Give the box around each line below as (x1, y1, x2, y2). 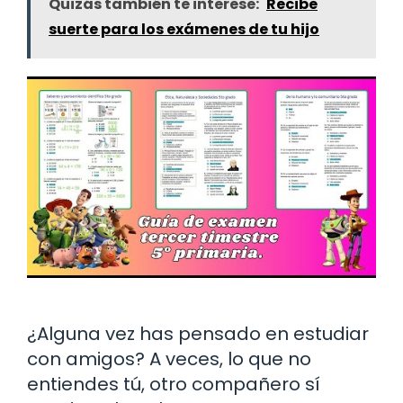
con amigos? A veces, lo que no (27, 345, 311, 372)
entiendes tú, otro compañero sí (27, 371, 320, 397)
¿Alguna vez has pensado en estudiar (27, 320, 369, 346)
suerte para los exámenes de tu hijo (49, 18, 319, 40)
